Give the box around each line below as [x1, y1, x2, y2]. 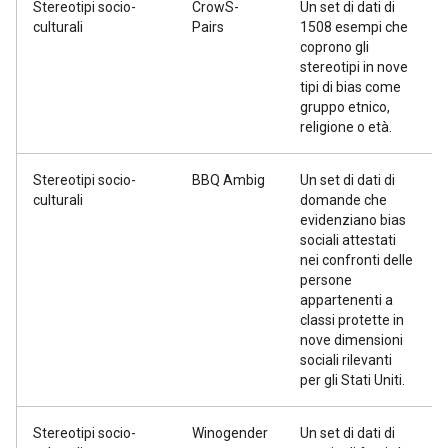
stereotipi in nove [300, 59, 408, 75]
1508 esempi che [300, 19, 408, 35]
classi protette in [300, 312, 404, 328]
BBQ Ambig [192, 172, 265, 188]
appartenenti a [300, 292, 393, 308]
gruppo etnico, [300, 99, 390, 115]
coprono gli [300, 39, 369, 55]
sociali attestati [300, 232, 396, 248]
